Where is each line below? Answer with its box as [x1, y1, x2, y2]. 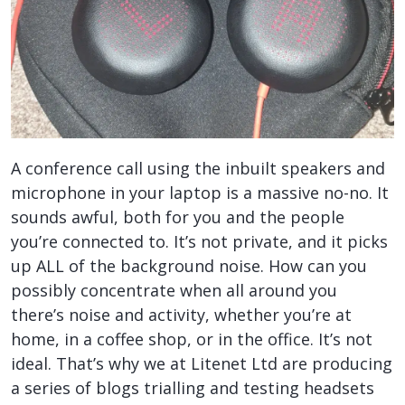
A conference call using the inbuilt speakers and [11, 157, 385, 179]
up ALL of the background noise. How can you [11, 255, 367, 277]
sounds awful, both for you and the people [11, 206, 344, 228]
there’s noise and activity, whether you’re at [11, 304, 352, 325]
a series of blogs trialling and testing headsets [11, 377, 374, 399]
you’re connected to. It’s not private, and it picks [11, 231, 388, 252]
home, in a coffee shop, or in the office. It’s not [11, 328, 372, 350]
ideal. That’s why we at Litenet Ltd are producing [11, 353, 392, 374]
